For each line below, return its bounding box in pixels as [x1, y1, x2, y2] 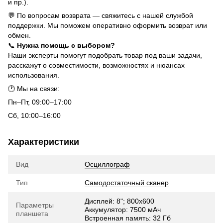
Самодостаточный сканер [85, 178, 169, 187]
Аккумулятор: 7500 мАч [85, 205, 161, 214]
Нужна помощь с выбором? [17, 41, 115, 49]
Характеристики [8, 136, 79, 147]
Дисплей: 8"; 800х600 [85, 197, 154, 205]
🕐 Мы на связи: [8, 84, 60, 93]
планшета [16, 209, 48, 218]
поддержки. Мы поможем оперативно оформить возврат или [8, 21, 207, 29]
